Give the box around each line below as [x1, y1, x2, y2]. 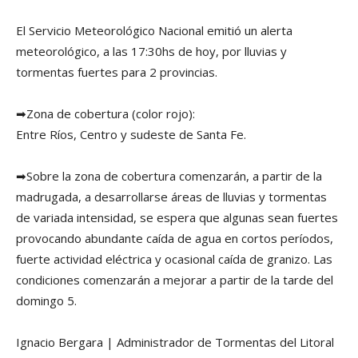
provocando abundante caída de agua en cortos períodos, [16, 230, 333, 247]
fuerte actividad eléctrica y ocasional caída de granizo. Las [16, 251, 332, 268]
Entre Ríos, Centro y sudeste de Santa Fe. [16, 126, 246, 143]
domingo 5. [16, 292, 77, 309]
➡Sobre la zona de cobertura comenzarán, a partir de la [16, 168, 322, 185]
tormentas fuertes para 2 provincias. [16, 64, 217, 81]
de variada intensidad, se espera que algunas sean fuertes [16, 209, 338, 226]
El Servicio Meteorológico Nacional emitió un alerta [16, 22, 292, 39]
